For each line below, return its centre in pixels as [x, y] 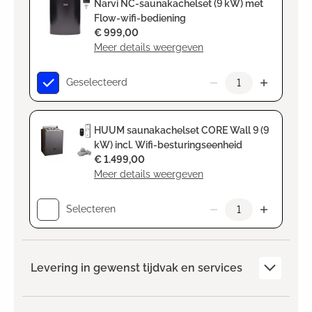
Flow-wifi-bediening [140, 18]
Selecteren [91, 209]
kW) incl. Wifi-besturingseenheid [168, 145]
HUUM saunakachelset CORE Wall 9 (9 [181, 130]
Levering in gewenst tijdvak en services [136, 267]
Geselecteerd [97, 83]
